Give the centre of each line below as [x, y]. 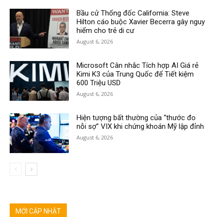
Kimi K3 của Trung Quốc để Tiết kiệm [135, 74]
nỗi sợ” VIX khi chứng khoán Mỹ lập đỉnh [140, 126]
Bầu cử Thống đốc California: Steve [133, 13]
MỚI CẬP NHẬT [38, 211]
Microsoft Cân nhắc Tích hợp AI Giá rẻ [138, 65]
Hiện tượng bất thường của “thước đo [136, 117]
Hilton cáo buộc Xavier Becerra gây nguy [141, 22]
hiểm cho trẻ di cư [106, 30]
